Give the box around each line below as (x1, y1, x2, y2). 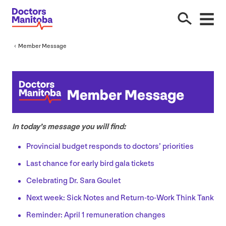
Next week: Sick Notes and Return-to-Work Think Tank (26, 193, 214, 203)
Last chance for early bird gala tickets (26, 159, 154, 169)
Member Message (18, 42, 67, 50)
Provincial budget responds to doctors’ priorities (26, 142, 194, 152)
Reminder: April (26, 210, 82, 220)
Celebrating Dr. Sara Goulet (26, 176, 121, 186)
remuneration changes (85, 210, 165, 220)
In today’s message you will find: (12, 122, 126, 132)
